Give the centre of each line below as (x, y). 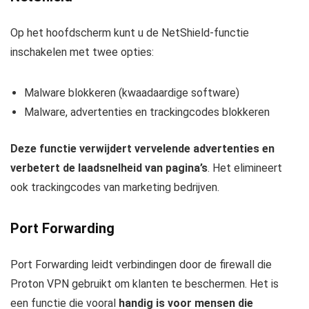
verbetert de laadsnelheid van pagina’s (109, 168)
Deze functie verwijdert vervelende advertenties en (142, 148)
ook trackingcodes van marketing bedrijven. (115, 187)
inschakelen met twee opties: (82, 52)
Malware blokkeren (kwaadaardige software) (132, 92)
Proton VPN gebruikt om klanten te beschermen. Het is (144, 283)
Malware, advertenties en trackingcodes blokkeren (147, 112)
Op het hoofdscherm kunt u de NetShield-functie (130, 32)
